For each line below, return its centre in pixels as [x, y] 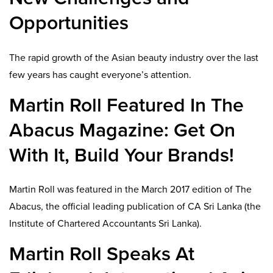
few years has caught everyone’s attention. [100, 75]
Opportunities [69, 23]
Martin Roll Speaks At [102, 254]
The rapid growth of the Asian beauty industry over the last [134, 58]
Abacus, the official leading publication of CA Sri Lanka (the [135, 207]
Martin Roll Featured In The [126, 105]
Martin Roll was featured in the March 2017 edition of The [130, 190]
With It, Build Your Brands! [122, 155]
